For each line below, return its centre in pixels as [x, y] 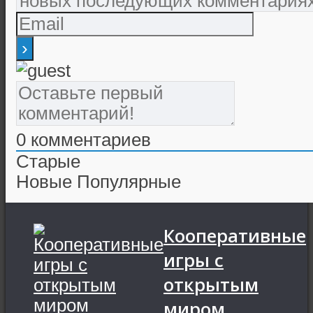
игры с [194, 261]
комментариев [88, 140]
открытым [211, 285]
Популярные [129, 182]
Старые [48, 162]
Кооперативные [235, 236]
